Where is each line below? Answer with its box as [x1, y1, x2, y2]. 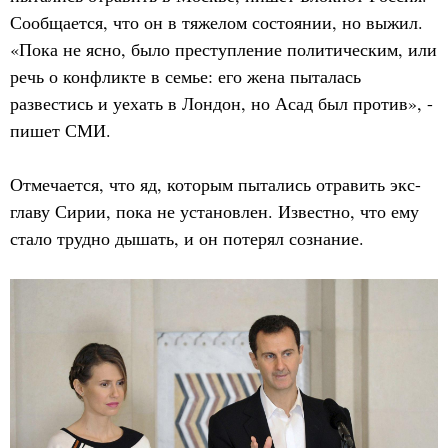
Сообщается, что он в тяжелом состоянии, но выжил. [10, 10, 423, 34]
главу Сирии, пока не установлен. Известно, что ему [10, 199, 419, 223]
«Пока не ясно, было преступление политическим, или [10, 37, 437, 61]
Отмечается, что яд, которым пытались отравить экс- [10, 172, 421, 196]
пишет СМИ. [10, 118, 111, 142]
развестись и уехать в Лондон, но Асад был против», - [10, 91, 433, 115]
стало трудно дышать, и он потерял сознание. [10, 226, 364, 250]
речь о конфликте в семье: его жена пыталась [10, 64, 361, 88]
